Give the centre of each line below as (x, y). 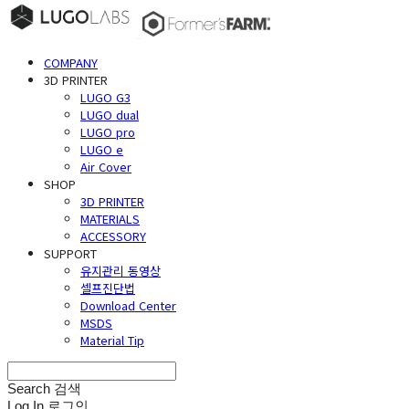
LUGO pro (108, 131)
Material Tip (112, 340)
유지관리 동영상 (121, 270)
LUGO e (102, 149)
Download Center (128, 305)
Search (29, 388)
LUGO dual (110, 114)
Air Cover (106, 166)
